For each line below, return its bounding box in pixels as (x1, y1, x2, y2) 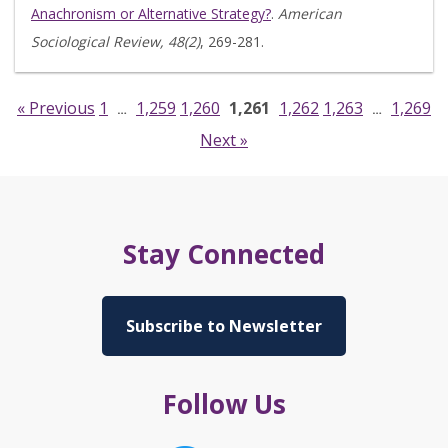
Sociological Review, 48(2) (31, 32, 200, 51)
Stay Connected (123, 236, 325, 272)
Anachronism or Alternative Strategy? (31, 4, 271, 23)
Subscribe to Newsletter (126, 315, 322, 337)
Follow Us (162, 386, 286, 422)
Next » (200, 129, 248, 151)
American (278, 4, 342, 23)
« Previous (17, 97, 95, 119)
